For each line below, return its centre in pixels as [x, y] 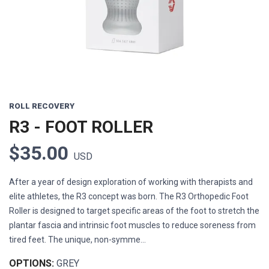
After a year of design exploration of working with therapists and [131, 182]
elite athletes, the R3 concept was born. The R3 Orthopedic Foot [129, 196]
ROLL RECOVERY [42, 106]
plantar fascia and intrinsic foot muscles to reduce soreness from [132, 225]
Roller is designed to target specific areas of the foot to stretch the [134, 210]
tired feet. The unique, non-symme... [77, 239]
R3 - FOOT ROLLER [81, 127]
